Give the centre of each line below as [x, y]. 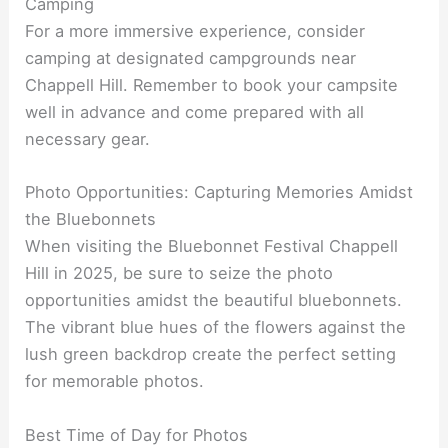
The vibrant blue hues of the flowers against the [216, 327]
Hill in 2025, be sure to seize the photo [179, 273]
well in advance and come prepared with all [195, 112]
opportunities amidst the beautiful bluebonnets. [214, 300]
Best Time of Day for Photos [137, 434]
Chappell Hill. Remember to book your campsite [212, 85]
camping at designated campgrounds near [191, 58]
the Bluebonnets [91, 219]
